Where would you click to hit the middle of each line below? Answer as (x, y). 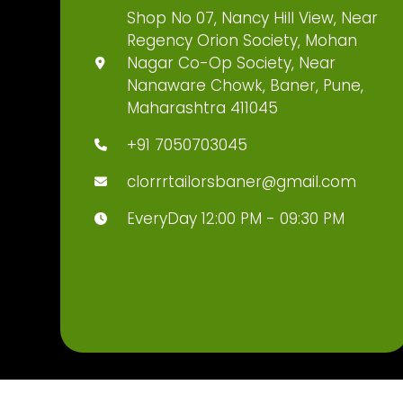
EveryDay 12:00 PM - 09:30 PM (236, 219)
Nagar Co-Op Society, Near (232, 63)
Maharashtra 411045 (203, 108)
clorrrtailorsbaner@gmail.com (242, 182)
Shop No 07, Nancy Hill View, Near (253, 18)
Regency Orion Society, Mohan (242, 41)
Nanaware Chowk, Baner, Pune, (246, 86)
